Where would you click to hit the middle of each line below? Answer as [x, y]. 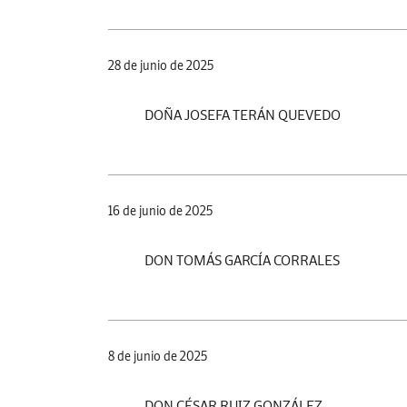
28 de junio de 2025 [161, 65]
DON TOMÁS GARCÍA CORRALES [242, 259]
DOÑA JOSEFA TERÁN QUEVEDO [243, 114]
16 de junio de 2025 [160, 210]
